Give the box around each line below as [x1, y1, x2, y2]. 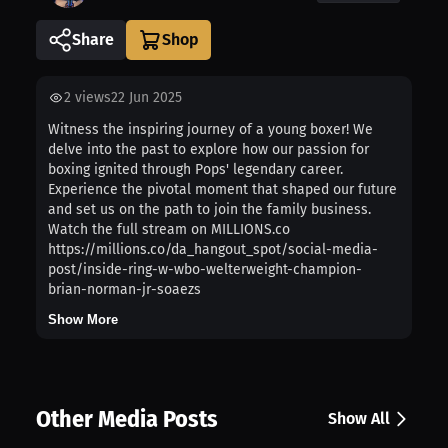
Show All [328, 408, 390, 428]
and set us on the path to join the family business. [48, 200, 371, 218]
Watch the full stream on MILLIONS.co [48, 220, 290, 238]
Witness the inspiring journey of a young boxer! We [48, 120, 373, 138]
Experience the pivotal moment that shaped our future [48, 180, 397, 198]
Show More [48, 311, 118, 327]
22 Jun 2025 [111, 88, 182, 106]
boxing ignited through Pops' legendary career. [48, 160, 343, 178]
